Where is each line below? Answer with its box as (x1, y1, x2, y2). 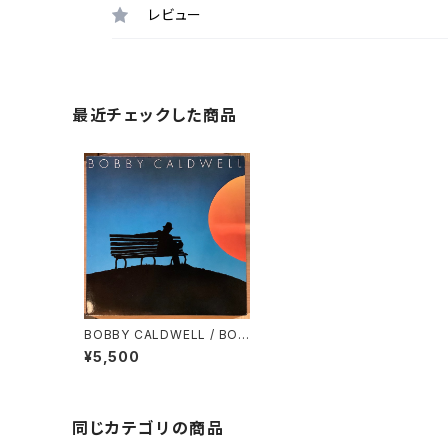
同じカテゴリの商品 (72, 417, 225, 438)
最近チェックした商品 (72, 104, 239, 125)
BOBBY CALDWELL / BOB (84, 326, 247, 342)
